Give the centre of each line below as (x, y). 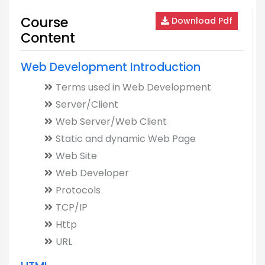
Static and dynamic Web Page (126, 139)
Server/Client (87, 104)
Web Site (76, 156)
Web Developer (92, 173)
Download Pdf (201, 21)
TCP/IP (72, 207)
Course (44, 22)
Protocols (78, 190)
